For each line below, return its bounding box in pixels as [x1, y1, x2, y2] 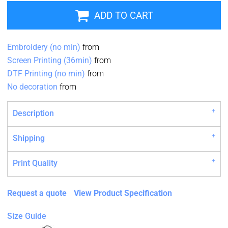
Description [13, 108, 54, 119]
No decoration [7, 82, 58, 92]
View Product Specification [74, 188, 173, 198]
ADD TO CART [94, 10, 154, 22]
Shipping [13, 133, 45, 144]
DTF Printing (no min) [7, 69, 85, 79]
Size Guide [7, 211, 47, 221]
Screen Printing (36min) [7, 55, 93, 66]
